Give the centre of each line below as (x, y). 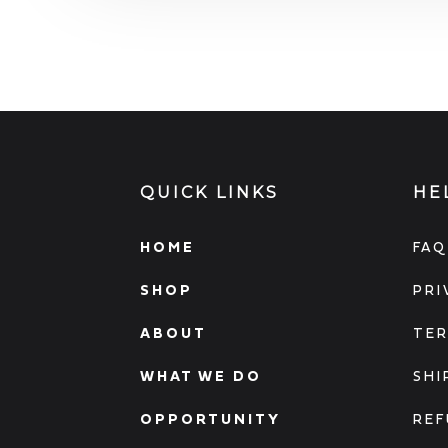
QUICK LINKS (210, 193)
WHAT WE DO (201, 376)
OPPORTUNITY (211, 419)
